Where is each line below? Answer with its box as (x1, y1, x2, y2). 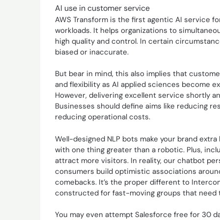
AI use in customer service (55, 2, 150, 13)
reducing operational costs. (55, 112, 150, 122)
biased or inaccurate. (55, 47, 129, 57)
